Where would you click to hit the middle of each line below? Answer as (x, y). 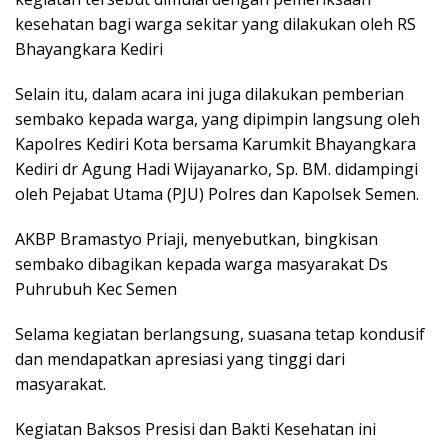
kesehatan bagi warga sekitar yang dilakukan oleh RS (215, 23)
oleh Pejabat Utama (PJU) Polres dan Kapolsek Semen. (217, 193)
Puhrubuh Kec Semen (96, 288)
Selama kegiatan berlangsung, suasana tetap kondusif (220, 333)
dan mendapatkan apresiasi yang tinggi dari (180, 358)
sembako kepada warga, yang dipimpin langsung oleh (217, 118)
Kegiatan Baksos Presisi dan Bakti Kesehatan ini (195, 428)
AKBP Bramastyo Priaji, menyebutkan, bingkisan (196, 238)
